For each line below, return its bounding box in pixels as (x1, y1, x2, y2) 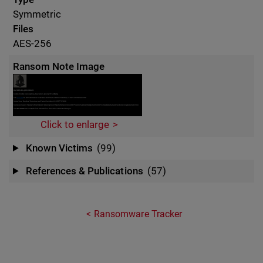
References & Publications (26, 165, 143, 177)
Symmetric (13, 8, 62, 20)
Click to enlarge (40, 119, 110, 130)
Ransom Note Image (13, 60, 105, 72)
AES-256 (13, 38, 52, 49)
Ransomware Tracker (94, 208, 182, 220)
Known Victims (26, 142, 93, 154)
